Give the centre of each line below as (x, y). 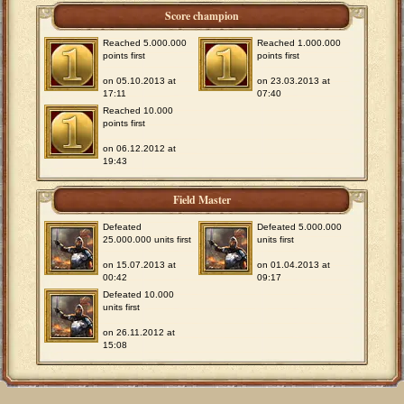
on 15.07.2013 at (139, 265)
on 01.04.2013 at (294, 265)
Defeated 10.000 (138, 295)
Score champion (202, 16)
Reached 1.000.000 (299, 43)
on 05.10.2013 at (139, 81)
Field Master (202, 200)
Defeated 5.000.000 (300, 227)
